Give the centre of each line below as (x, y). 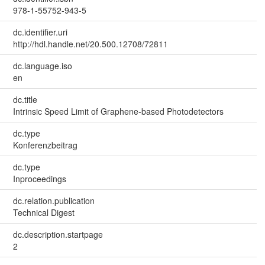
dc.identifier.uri (40, 32)
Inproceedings (39, 178)
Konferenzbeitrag (45, 145)
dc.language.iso (42, 65)
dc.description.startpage (58, 234)
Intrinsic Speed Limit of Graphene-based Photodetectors (118, 111)
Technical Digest (43, 212)
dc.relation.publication (54, 200)
